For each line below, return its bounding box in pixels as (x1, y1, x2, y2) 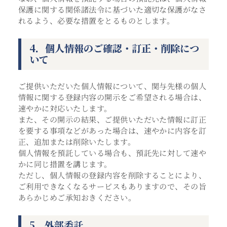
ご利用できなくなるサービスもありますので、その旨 (18, 180, 207, 192)
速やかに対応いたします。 (18, 102, 112, 113)
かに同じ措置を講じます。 (18, 158, 112, 169)
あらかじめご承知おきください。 (18, 192, 136, 203)
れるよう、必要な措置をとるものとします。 (18, 15, 175, 26)
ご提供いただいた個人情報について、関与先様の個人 (18, 80, 207, 91)
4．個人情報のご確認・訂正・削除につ (29, 41, 199, 55)
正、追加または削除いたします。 (18, 136, 136, 147)
